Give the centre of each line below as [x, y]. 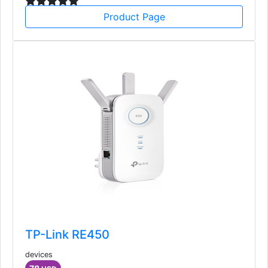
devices [39, 254]
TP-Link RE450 [67, 234]
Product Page [134, 16]
